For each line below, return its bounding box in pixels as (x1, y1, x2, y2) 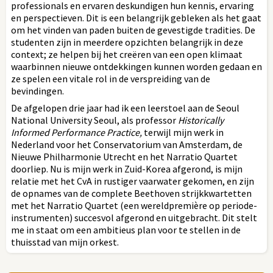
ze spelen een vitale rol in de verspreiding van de (11, 72, 210, 85)
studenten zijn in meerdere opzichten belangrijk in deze (11, 35, 243, 48)
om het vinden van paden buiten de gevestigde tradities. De (11, 23, 255, 36)
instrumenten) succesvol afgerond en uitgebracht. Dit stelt (11, 211, 257, 224)
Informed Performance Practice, (11, 126, 142, 138)
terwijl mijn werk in (142, 126, 224, 138)
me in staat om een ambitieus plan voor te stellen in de (11, 223, 241, 236)
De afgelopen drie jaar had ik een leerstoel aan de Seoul (11, 101, 239, 114)
